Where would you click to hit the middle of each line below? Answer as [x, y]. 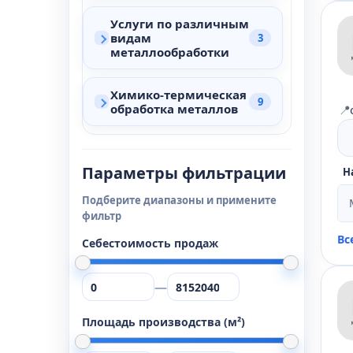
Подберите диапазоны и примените [179, 200]
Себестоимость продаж [150, 243]
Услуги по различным [180, 24]
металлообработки [170, 52]
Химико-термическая [178, 95]
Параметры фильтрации [184, 173]
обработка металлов [174, 109]
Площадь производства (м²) [163, 322]
